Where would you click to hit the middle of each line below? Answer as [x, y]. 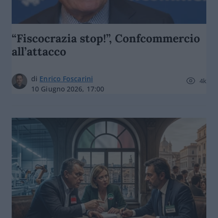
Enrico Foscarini [66, 79]
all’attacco [39, 51]
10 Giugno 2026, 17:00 [68, 89]
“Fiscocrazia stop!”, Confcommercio [106, 38]
